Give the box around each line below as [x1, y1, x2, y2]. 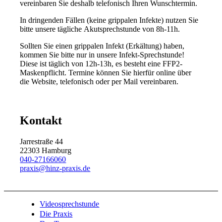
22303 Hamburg [20, 146, 72, 155]
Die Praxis [40, 209, 73, 218]
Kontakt [20, 113, 62, 127]
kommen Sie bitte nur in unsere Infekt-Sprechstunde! [20, 50, 185, 59]
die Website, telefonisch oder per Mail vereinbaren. [20, 77, 179, 86]
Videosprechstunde [40, 199, 100, 208]
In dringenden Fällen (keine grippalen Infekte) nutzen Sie [20, 15, 199, 24]
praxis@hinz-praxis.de [20, 164, 91, 172]
